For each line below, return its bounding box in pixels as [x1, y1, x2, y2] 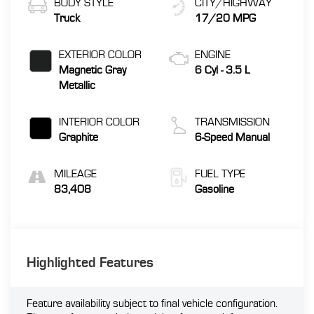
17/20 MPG [195, 11, 256, 25]
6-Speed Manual [195, 130, 270, 144]
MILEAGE [53, 167, 97, 180]
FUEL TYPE [195, 167, 245, 180]
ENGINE [195, 48, 231, 61]
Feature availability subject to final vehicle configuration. [26, 297, 278, 310]
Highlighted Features [26, 255, 153, 271]
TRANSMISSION [195, 115, 270, 128]
